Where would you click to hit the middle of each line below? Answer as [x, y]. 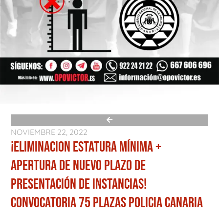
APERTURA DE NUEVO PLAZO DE [78, 165]
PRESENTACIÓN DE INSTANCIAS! [79, 184]
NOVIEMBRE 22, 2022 [49, 132]
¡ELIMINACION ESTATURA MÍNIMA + [86, 147]
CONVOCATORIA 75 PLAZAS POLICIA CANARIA [107, 203]
